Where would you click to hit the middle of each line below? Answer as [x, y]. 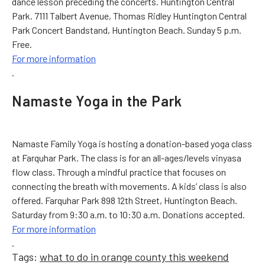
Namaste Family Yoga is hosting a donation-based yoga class [132, 143]
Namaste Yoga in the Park [97, 101]
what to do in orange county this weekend [134, 256]
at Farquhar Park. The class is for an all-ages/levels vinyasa [127, 157]
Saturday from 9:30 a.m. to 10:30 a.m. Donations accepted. [128, 214]
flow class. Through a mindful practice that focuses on [119, 172]
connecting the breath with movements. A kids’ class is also [129, 186]
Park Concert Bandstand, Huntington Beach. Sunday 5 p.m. [127, 30]
